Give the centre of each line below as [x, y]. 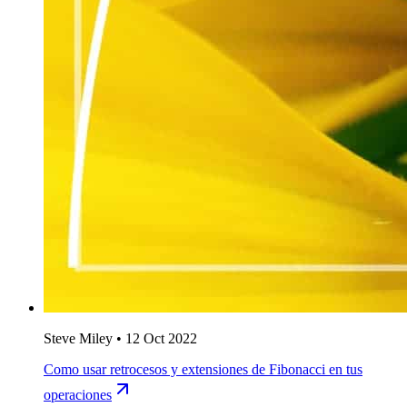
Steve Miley [78, 339]
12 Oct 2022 [161, 339]
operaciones [78, 395]
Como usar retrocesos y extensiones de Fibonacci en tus [203, 370]
